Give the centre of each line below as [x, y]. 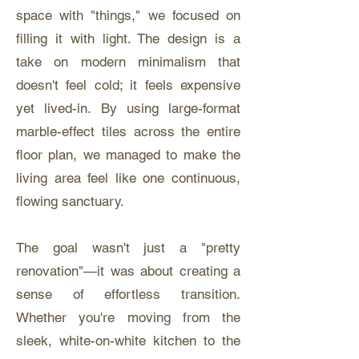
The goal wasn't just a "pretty [128, 248]
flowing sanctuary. [70, 201]
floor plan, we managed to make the [128, 155]
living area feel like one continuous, [128, 178]
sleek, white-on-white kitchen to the [128, 341]
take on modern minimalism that [128, 62]
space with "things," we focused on [128, 15]
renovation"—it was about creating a [128, 271]
